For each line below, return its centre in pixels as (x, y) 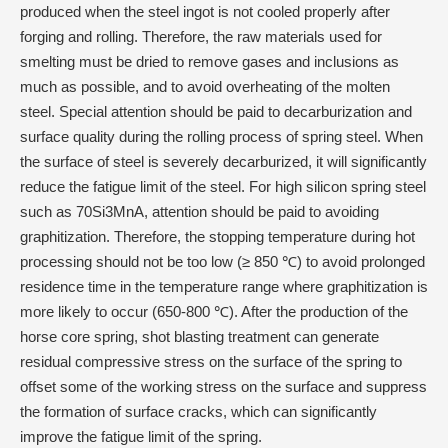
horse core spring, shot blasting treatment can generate (199, 336)
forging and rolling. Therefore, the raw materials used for (201, 36)
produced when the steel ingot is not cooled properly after (205, 11)
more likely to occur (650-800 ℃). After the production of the (214, 311)
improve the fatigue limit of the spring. (141, 436)
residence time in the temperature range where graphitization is (224, 286)
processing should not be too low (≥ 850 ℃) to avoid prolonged (222, 261)
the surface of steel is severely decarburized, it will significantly (223, 161)
